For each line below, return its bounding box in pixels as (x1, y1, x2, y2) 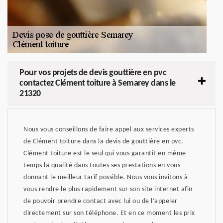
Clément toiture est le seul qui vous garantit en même (23, 149, 186, 157)
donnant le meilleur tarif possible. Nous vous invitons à (23, 173, 188, 181)
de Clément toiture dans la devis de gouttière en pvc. (23, 137, 184, 145)
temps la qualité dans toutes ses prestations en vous (23, 161, 180, 169)
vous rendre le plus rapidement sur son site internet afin (23, 185, 193, 193)
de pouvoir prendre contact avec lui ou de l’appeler (23, 197, 178, 205)
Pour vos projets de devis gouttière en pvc (19, 68, 166, 78)
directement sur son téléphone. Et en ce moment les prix (23, 209, 195, 217)
